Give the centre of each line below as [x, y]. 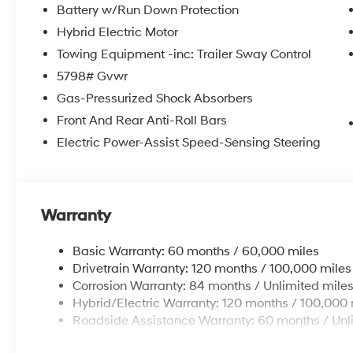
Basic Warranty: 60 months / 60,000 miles [196, 251]
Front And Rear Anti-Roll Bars [142, 120]
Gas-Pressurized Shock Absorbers [155, 98]
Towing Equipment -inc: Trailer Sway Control [184, 54]
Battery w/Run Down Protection [148, 10]
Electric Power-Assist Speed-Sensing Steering [189, 142]
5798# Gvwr [93, 76]
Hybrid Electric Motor [118, 32]
